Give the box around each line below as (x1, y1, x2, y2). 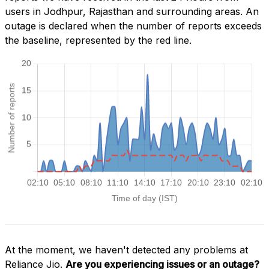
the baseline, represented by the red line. (5, 34, 192, 47)
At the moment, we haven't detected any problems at (5, 243, 248, 256)
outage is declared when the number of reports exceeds (5, 20, 262, 32)
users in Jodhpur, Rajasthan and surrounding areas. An (5, 5, 259, 18)
